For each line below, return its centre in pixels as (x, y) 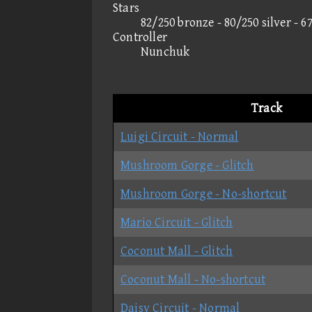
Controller (140, 37)
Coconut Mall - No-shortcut (193, 280)
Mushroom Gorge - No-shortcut (204, 194)
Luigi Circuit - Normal (180, 137)
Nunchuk (165, 52)
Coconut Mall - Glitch (177, 251)
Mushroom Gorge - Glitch (187, 165)
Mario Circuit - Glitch (177, 223)
